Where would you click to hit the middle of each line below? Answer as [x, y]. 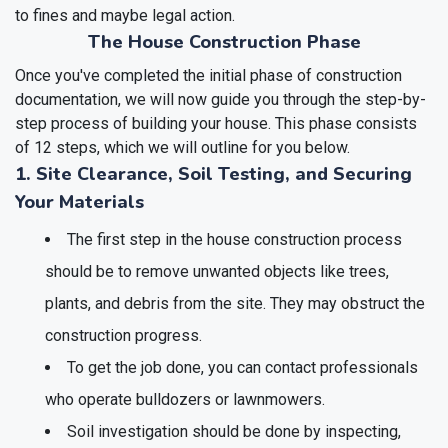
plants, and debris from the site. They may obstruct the [235, 303]
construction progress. [123, 335]
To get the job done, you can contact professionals [242, 367]
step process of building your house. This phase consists [216, 123]
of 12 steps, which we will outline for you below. [182, 147]
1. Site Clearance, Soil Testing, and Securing [213, 173]
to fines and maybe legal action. [125, 15]
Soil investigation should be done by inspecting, [234, 431]
